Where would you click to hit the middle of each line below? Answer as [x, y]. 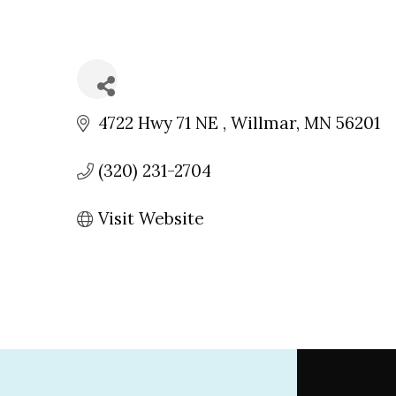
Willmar [263, 123]
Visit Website [151, 218]
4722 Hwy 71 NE [160, 123]
